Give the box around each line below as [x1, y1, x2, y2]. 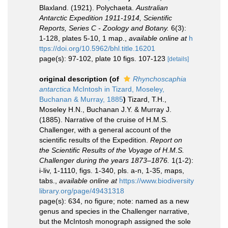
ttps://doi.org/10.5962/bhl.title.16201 [39, 44, 155, 52]
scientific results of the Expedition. [39, 136, 150, 144]
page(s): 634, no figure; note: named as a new [39, 197, 189, 205]
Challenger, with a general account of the [39, 126, 171, 134]
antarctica [39, 85, 71, 93]
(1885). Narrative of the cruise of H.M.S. [39, 116, 168, 124]
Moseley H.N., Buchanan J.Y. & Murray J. [39, 105, 172, 113]
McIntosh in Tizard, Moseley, [71, 85, 164, 93]
